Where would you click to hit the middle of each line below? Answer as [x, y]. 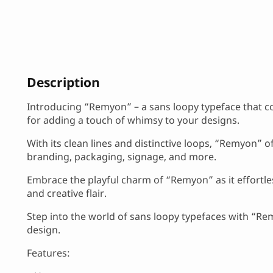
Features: [48, 253]
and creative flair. [67, 193]
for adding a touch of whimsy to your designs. [133, 120]
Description [63, 82]
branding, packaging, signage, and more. [122, 157]
